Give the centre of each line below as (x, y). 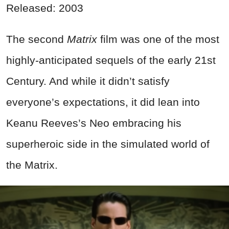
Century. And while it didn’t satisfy (88, 81)
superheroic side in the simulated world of (108, 144)
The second (37, 39)
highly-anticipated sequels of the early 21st (111, 60)
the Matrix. (32, 165)
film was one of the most (158, 39)
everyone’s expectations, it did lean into (103, 102)
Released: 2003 (45, 8)
